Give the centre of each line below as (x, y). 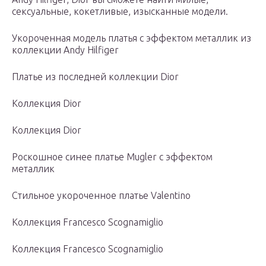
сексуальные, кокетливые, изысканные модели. (120, 12)
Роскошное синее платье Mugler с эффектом (112, 157)
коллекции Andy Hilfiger (65, 50)
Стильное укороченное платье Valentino (101, 196)
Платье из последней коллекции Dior (95, 77)
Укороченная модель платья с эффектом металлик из (132, 38)
